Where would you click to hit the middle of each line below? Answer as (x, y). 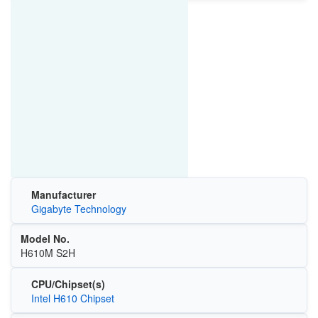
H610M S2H (48, 252)
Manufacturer (63, 194)
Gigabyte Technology (78, 208)
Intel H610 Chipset (72, 298)
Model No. (45, 238)
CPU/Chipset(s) (68, 284)
